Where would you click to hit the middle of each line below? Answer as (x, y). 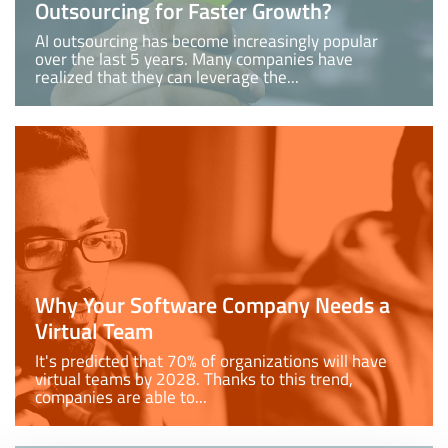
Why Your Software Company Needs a (212, 305)
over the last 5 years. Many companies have (194, 59)
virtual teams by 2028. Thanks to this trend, (194, 379)
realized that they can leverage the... (167, 77)
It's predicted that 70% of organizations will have (211, 361)
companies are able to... (121, 397)
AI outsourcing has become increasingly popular (206, 41)
